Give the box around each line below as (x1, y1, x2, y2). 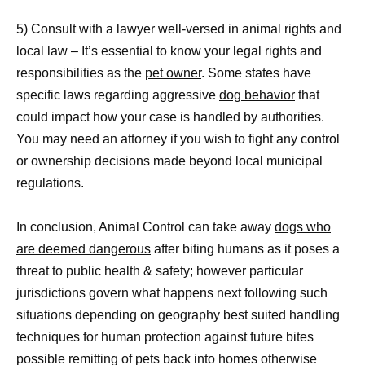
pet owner (145, 66, 201, 81)
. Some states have (201, 66, 311, 81)
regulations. (16, 176, 84, 191)
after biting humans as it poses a (151, 242, 340, 257)
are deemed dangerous (16, 242, 151, 257)
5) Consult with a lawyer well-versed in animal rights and (16, 22, 341, 37)
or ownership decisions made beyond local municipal (16, 154, 323, 169)
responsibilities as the (16, 66, 145, 81)
